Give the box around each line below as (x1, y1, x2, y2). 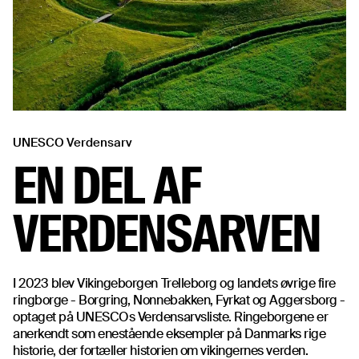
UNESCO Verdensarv (13, 134, 132, 151)
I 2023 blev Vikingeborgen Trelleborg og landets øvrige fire (13, 274, 336, 292)
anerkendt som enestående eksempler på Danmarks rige (13, 325, 326, 342)
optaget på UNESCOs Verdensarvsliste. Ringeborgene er (13, 308, 329, 325)
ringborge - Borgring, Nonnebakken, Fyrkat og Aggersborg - (13, 291, 345, 309)
